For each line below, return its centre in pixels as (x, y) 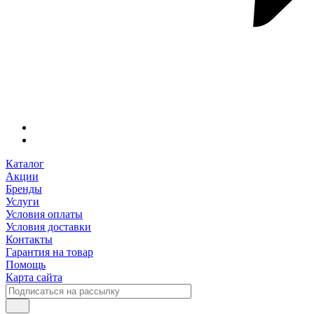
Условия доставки (48, 227)
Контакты (29, 240)
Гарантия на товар (49, 252)
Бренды (24, 189)
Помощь (26, 265)
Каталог (25, 164)
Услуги (22, 202)
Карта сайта (34, 278)
